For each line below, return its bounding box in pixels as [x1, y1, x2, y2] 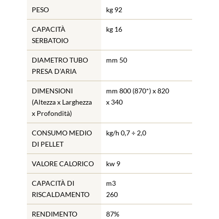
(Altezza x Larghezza [31, 97, 92, 106]
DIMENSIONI [31, 86, 73, 95]
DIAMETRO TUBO [31, 55, 88, 64]
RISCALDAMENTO [31, 190, 89, 198]
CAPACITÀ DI [31, 178, 74, 187]
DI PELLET [31, 139, 64, 148]
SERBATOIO [31, 36, 68, 44]
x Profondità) [31, 109, 72, 117]
